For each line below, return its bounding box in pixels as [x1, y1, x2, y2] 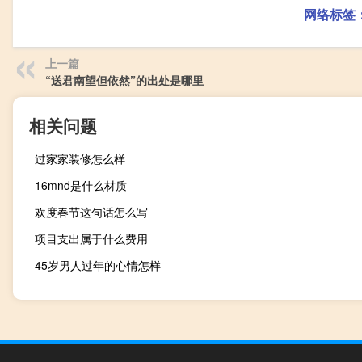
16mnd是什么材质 [35, 177, 127, 194]
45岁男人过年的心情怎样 [35, 257, 161, 274]
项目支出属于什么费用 [35, 230, 148, 247]
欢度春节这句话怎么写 [35, 204, 148, 221]
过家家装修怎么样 [35, 150, 125, 167]
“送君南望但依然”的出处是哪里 [45, 72, 204, 89]
